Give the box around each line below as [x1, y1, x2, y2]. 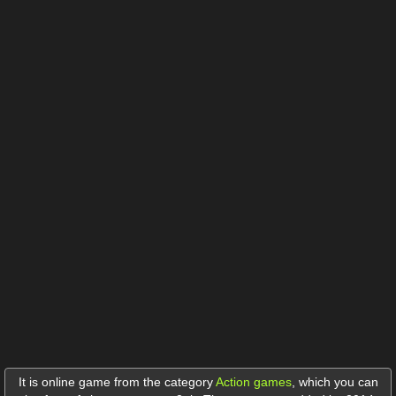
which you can [298, 374, 378, 389]
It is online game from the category [18, 374, 216, 389]
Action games [215, 374, 292, 389]
